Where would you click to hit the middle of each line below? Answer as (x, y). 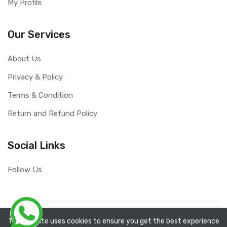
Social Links (36, 145)
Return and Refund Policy (52, 113)
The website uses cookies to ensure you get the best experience (113, 221)
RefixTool (92, 214)
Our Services (39, 34)
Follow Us (25, 169)
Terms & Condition (40, 95)
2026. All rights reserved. (153, 214)
